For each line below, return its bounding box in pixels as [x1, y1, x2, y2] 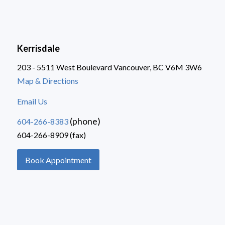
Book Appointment [25, 155, 91, 165]
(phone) [68, 116, 100, 127]
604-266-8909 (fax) [17, 130, 86, 140]
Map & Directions [17, 76, 78, 86]
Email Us [17, 96, 47, 106]
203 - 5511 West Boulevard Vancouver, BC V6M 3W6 [17, 62, 202, 72]
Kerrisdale [17, 42, 60, 54]
